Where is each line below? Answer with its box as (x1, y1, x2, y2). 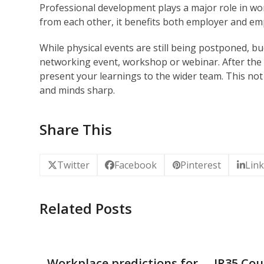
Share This (39, 119, 113, 139)
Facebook (114, 159, 157, 172)
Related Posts (39, 199, 133, 219)
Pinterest (180, 159, 222, 172)
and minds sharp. (39, 83, 115, 97)
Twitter (57, 159, 90, 172)
